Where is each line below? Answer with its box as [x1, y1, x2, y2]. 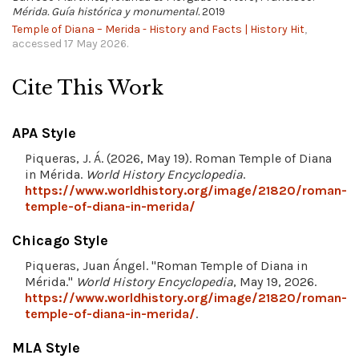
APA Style [12, 124, 76, 143]
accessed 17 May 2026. [12, 37, 128, 51]
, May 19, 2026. [233, 274, 317, 290]
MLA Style [12, 339, 80, 357]
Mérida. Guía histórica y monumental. [12, 5, 200, 19]
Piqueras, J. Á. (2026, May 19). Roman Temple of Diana [25, 151, 332, 167]
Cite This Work [12, 76, 163, 100]
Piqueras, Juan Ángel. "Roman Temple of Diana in [25, 258, 308, 274]
